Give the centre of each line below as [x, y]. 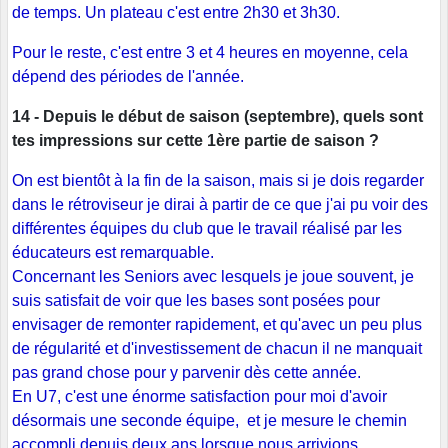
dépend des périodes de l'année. [128, 77]
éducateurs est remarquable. [113, 253]
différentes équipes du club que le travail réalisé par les [207, 229]
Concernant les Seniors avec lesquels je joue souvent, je [213, 277]
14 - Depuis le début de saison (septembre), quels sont [217, 117]
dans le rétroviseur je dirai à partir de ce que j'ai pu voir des [220, 205]
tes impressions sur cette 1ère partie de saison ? [195, 141]
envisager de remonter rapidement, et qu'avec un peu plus [217, 325]
